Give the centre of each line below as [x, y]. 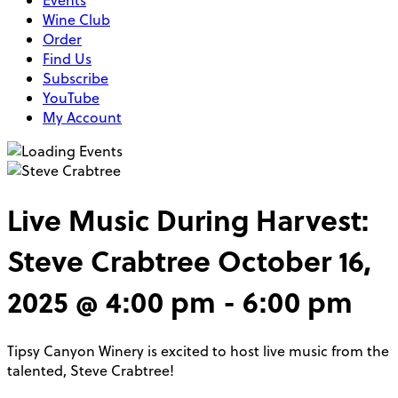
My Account [82, 117]
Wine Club [76, 20]
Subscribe [76, 78]
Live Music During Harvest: [188, 220]
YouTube [71, 98]
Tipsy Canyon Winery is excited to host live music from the [198, 350]
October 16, [295, 261]
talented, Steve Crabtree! [91, 370]
